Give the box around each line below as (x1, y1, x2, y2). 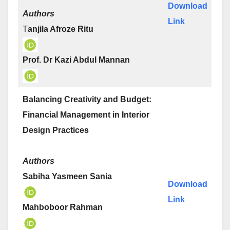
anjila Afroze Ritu (28, 25, 93, 33)
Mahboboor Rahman (23, 203, 103, 212)
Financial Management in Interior (23, 110, 149, 119)
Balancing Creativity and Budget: (23, 95, 151, 104)
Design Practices (23, 126, 89, 135)
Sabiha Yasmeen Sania (23, 172, 112, 181)
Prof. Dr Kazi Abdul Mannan (23, 55, 130, 65)
